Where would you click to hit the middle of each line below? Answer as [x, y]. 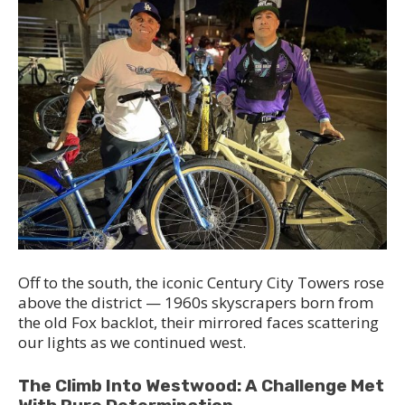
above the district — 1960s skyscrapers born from [196, 302]
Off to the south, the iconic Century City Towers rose [201, 282]
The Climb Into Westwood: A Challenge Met [201, 385]
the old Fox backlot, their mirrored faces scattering [198, 322]
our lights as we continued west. [132, 342]
